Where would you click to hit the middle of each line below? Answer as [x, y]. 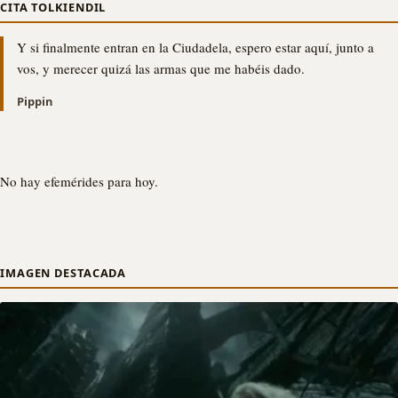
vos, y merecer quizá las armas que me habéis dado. [161, 68]
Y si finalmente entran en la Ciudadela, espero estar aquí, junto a [195, 47]
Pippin [35, 101]
